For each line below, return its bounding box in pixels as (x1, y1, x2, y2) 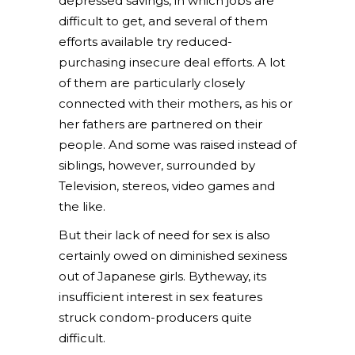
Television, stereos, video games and (59, 178, 275, 193)
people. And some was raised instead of (59, 137, 296, 152)
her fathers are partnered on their (59, 116, 262, 132)
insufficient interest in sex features (59, 289, 262, 304)
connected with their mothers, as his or (59, 96, 292, 111)
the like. (59, 199, 105, 214)
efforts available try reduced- (59, 34, 232, 49)
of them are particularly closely (59, 75, 245, 90)
